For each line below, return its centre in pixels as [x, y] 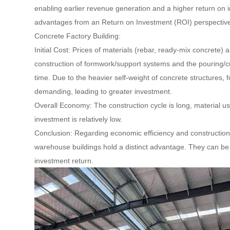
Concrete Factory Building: [78, 36]
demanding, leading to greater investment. [103, 91]
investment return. [64, 161]
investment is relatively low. [79, 119]
